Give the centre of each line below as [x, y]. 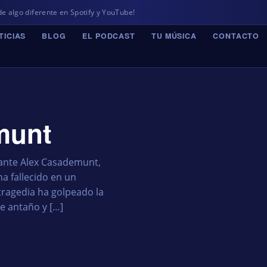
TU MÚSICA [174, 36]
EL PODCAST [109, 36]
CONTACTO [236, 36]
